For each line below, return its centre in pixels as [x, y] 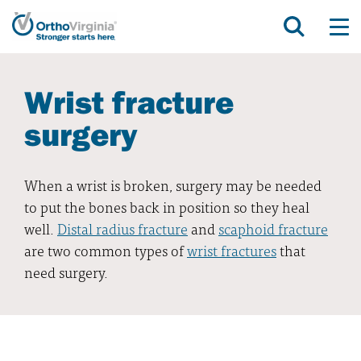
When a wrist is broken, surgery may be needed [173, 185]
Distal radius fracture [122, 228]
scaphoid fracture [273, 228]
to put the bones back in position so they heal [167, 207]
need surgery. [66, 272]
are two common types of [106, 250]
